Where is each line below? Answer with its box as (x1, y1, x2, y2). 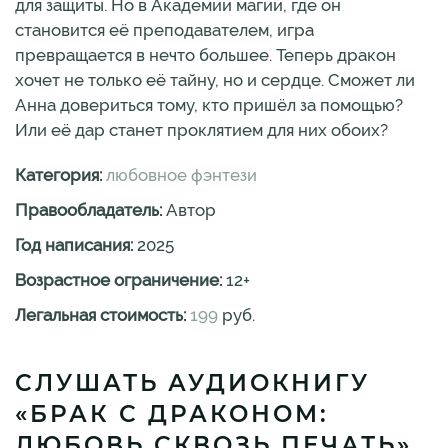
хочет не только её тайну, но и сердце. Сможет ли (15, 70, 415, 90)
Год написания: (15, 235, 137, 255)
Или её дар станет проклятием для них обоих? (15, 120, 388, 140)
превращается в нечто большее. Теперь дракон (15, 45, 396, 65)
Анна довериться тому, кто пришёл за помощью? (15, 95, 403, 115)
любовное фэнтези (106, 165, 257, 185)
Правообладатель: (15, 200, 166, 220)
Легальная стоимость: (15, 305, 190, 325)
